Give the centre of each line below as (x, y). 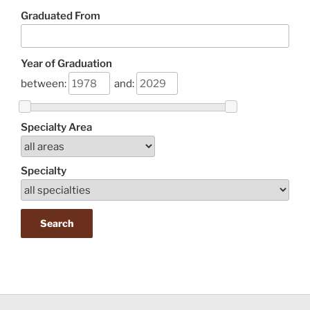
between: (44, 83)
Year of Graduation (66, 63)
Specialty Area (56, 127)
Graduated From (61, 16)
